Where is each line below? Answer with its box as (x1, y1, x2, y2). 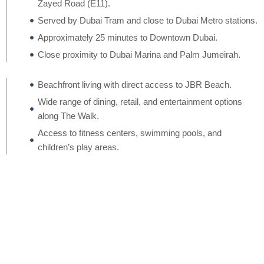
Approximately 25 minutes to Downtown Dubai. (37, 32, 217, 42)
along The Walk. (37, 111, 99, 121)
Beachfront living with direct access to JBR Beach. (37, 80, 232, 90)
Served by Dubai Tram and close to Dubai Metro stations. (37, 15, 258, 25)
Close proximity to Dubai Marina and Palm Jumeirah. (37, 49, 240, 60)
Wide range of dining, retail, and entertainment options (37, 97, 242, 107)
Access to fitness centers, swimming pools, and (37, 128, 222, 138)
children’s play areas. (37, 142, 119, 152)
